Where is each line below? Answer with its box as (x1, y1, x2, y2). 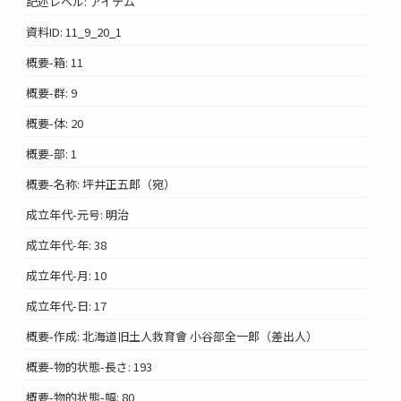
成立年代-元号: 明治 (26, 205, 130, 223)
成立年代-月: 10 (26, 266, 107, 284)
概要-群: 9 (26, 83, 78, 101)
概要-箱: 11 (26, 53, 84, 71)
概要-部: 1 (26, 144, 78, 162)
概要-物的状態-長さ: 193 (26, 357, 153, 375)
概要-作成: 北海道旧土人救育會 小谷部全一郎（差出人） (26, 327, 319, 345)
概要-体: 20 (26, 114, 84, 132)
